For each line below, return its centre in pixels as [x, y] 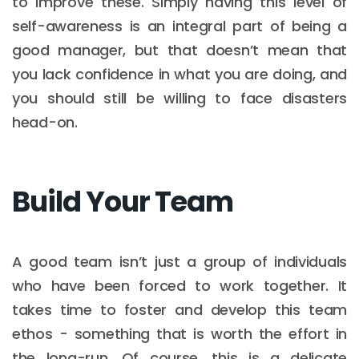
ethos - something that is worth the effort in [179, 333]
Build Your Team [123, 201]
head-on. [45, 122]
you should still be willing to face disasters [179, 98]
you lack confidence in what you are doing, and [179, 74]
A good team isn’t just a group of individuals [179, 261]
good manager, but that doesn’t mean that [179, 50]
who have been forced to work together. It [179, 285]
